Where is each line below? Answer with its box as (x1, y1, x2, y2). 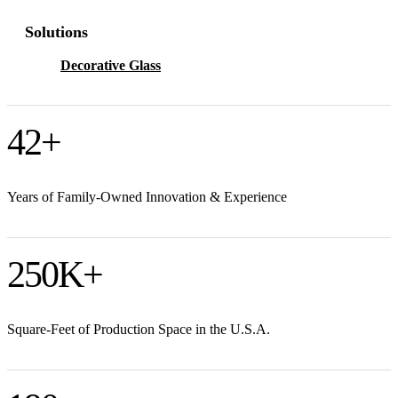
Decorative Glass (60, 57, 161, 73)
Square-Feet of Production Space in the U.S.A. (7, 321, 270, 337)
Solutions (25, 22, 88, 41)
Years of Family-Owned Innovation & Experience (7, 188, 287, 204)
